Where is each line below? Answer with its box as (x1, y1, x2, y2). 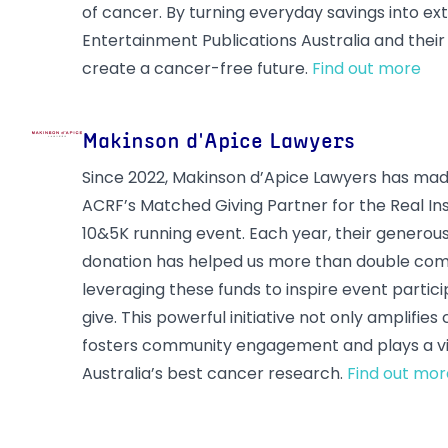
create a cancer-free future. (82, 57, 312, 80)
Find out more (312, 57, 421, 80)
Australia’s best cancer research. (82, 362, 347, 385)
